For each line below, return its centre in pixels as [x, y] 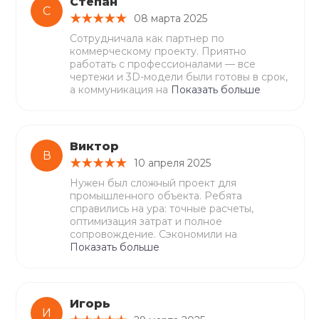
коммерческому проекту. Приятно [158, 51]
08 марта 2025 [171, 19]
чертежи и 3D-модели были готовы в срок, [179, 77]
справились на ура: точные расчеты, [162, 209]
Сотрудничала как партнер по [147, 38]
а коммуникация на [121, 90]
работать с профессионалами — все [163, 64]
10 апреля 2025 [173, 163]
